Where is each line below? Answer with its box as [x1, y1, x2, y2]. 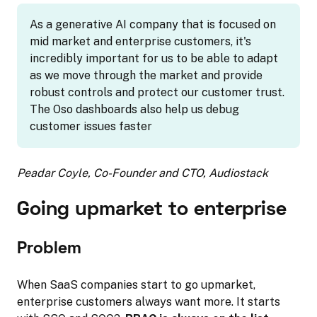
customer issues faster [30, 119, 152, 133]
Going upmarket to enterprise [17, 200, 287, 219]
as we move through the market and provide [30, 68, 263, 82]
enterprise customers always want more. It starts [17, 294, 280, 309]
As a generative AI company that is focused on [30, 17, 276, 31]
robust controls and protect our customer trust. [30, 85, 284, 99]
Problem [17, 241, 81, 257]
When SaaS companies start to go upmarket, [17, 277, 255, 292]
